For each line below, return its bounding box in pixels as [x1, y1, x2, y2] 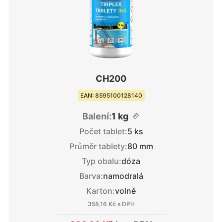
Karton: [86, 186, 115, 196]
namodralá [103, 171, 143, 181]
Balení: [82, 111, 111, 121]
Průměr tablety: [69, 141, 127, 152]
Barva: [79, 171, 103, 181]
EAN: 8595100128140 [80, 92, 142, 99]
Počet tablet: [79, 126, 127, 137]
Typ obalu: [82, 156, 121, 166]
